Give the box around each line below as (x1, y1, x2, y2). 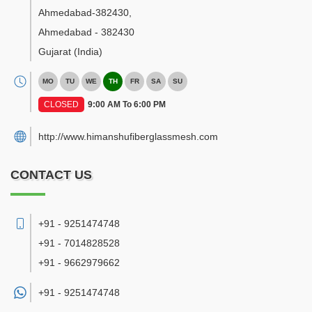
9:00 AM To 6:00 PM (88, 100, 166, 109)
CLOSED (44, 100, 79, 109)
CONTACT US (10, 168, 92, 182)
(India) (74, 46, 102, 57)
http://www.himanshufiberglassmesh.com (38, 131, 218, 142)
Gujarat (38, 46, 71, 57)
